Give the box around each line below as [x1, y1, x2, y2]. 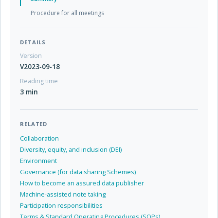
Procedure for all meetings [31, 8, 107, 17]
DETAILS [20, 38, 46, 46]
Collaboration [20, 133, 59, 143]
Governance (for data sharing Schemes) [20, 167, 136, 176]
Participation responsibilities [20, 200, 103, 210]
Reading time [20, 76, 58, 85]
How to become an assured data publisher [20, 178, 144, 187]
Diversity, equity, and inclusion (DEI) [20, 145, 122, 154]
